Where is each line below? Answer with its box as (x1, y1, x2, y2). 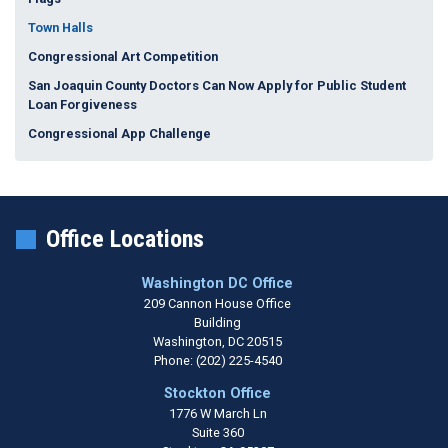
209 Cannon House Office (144, 296, 292, 312)
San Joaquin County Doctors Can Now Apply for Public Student (27, 78, 406, 94)
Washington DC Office (142, 275, 294, 293)
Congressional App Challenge (27, 126, 211, 142)
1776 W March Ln (168, 406, 267, 422)
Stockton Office (164, 385, 272, 403)
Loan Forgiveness (27, 97, 137, 113)
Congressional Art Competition (27, 49, 218, 65)
